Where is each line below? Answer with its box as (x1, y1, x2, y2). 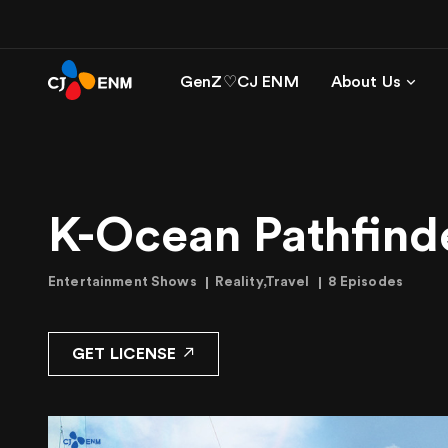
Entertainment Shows (48, 275, 197, 289)
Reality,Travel (214, 275, 310, 289)
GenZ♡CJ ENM (180, 74, 299, 90)
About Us (330, 74, 402, 90)
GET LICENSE (72, 346, 177, 362)
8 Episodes (327, 275, 404, 289)
